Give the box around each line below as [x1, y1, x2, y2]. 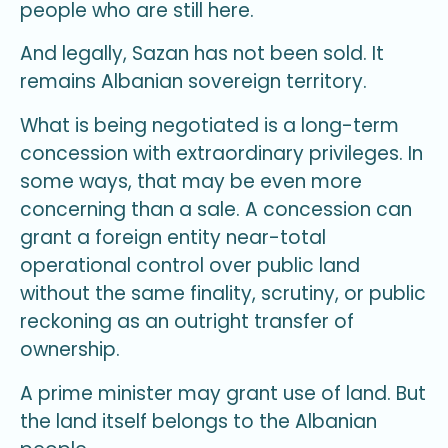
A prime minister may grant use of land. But [20, 379, 426, 407]
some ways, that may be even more [20, 168, 362, 196]
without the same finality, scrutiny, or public [20, 280, 426, 308]
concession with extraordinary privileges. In [20, 140, 423, 168]
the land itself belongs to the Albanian [20, 407, 377, 435]
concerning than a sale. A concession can [20, 196, 412, 224]
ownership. [20, 336, 120, 364]
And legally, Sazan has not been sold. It [20, 40, 384, 68]
